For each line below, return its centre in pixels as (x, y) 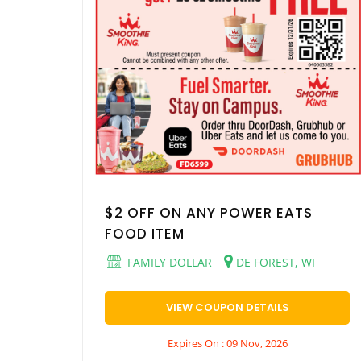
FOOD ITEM (145, 233)
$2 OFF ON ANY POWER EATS (209, 212)
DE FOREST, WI (274, 262)
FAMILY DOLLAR (168, 262)
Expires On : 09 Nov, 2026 (227, 343)
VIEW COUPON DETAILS (227, 307)
